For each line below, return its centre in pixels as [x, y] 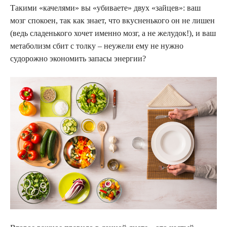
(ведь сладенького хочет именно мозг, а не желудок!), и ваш [113, 33]
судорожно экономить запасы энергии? [78, 59]
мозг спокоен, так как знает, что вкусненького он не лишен [112, 21]
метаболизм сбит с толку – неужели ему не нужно [97, 46]
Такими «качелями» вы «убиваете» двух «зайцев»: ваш [105, 8]
